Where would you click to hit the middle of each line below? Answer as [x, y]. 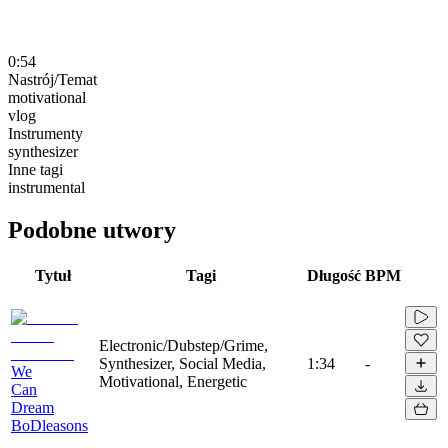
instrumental [46, 187]
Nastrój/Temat [52, 79]
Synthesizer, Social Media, [182, 363]
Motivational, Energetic [173, 381]
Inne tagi [35, 169]
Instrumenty [45, 133]
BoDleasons [49, 425]
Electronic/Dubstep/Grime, [183, 345]
